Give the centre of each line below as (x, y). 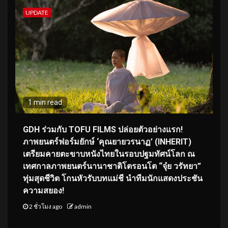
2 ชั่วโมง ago (46, 206)
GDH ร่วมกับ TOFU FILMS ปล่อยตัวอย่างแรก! (103, 129)
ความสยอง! (44, 190)
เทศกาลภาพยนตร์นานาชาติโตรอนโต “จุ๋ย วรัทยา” (112, 166)
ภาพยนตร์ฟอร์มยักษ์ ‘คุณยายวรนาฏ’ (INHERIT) (107, 141)
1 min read (45, 102)
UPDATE (37, 12)
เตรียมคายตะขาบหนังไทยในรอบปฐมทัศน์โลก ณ (109, 154)
